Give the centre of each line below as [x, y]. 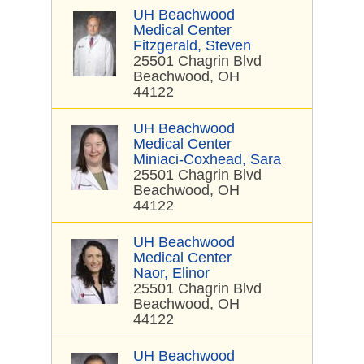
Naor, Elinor [171, 273]
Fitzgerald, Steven [192, 45]
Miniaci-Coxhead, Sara [207, 159]
